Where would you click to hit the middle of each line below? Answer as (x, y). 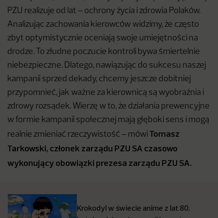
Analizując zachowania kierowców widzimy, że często (103, 24)
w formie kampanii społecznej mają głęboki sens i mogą (108, 120)
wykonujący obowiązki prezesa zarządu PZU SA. (100, 163)
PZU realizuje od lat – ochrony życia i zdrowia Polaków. (104, 11)
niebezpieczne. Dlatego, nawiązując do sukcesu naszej (107, 65)
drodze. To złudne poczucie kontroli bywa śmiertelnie (104, 52)
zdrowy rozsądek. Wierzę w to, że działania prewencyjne (109, 106)
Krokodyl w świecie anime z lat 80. (133, 208)
